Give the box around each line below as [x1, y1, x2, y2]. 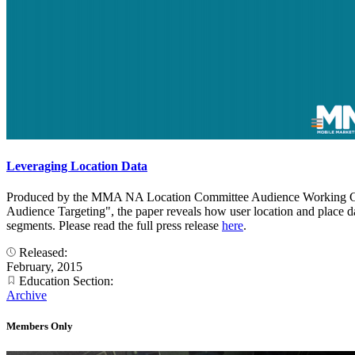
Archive [6, 288, 47, 303]
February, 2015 [6, 260, 82, 274]
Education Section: [16, 274, 116, 288]
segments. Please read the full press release [6, 219, 222, 233]
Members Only [6, 320, 73, 333]
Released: [16, 246, 71, 260]
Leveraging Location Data [6, 158, 147, 173]
